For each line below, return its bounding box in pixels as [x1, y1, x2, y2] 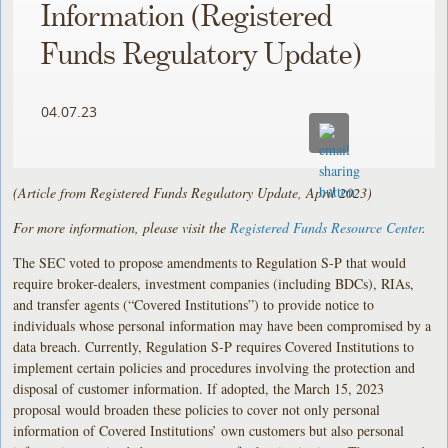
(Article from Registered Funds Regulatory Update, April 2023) [13, 182, 373, 202]
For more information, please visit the [13, 217, 231, 237]
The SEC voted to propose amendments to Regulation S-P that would [13, 252, 407, 272]
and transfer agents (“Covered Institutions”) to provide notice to [13, 294, 375, 314]
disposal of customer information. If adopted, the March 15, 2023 [13, 378, 385, 398]
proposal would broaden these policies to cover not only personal [13, 399, 381, 419]
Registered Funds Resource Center [230, 217, 423, 237]
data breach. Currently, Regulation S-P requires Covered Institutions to [13, 336, 415, 356]
